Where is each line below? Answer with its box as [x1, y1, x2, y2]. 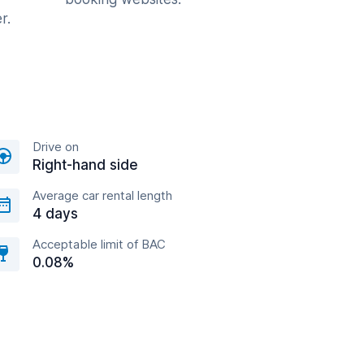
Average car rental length [32, 188, 172, 203]
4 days [32, 206, 78, 222]
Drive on [32, 139, 79, 154]
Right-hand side [32, 157, 138, 173]
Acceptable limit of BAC [32, 236, 166, 252]
